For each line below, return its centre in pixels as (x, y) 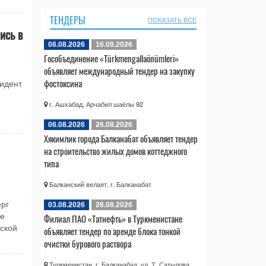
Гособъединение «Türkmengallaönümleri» (111, 58)
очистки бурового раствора (87, 243)
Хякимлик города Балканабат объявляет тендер (121, 138)
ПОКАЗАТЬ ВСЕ (172, 20)
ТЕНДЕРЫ (67, 20)
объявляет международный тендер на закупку (119, 70)
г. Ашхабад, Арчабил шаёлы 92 (95, 104)
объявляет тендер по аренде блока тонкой (112, 231)
